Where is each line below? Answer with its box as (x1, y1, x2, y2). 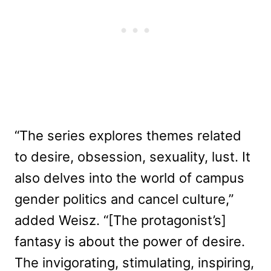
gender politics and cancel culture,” (15, 191, 233, 207)
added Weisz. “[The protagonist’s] (15, 212, 226, 229)
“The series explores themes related (15, 128, 241, 144)
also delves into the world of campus (15, 170, 244, 186)
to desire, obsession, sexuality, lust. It (15, 149, 250, 165)
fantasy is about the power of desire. (15, 233, 245, 250)
